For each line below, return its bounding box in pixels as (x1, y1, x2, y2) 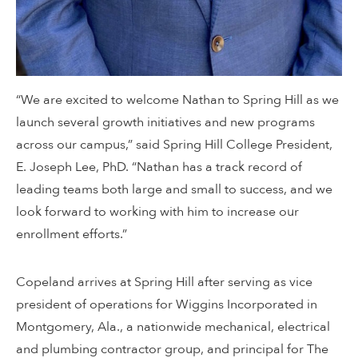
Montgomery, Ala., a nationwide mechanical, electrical (16, 318, 330, 336)
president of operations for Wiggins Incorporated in (16, 296, 317, 314)
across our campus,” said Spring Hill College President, (16, 136, 332, 154)
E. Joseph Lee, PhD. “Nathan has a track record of (16, 158, 302, 177)
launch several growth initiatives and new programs (16, 113, 315, 132)
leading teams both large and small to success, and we (16, 181, 332, 199)
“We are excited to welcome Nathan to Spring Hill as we (16, 91, 339, 109)
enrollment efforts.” (16, 225, 127, 244)
